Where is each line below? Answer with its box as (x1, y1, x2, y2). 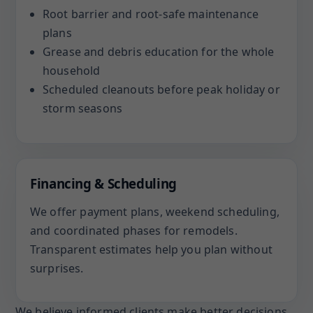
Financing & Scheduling (30, 175, 177, 192)
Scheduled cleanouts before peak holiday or (43, 82, 280, 97)
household (43, 63, 101, 78)
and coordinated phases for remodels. (30, 223, 238, 238)
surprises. (30, 261, 84, 276)
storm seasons (43, 101, 123, 116)
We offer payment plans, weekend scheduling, (30, 204, 279, 219)
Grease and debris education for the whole (43, 44, 275, 59)
